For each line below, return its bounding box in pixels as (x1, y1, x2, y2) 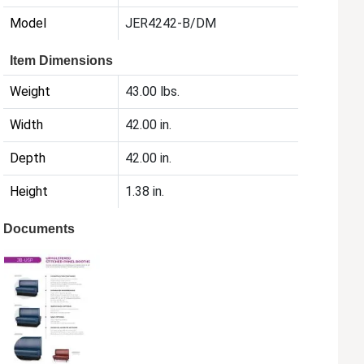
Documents (3, 222, 76, 236)
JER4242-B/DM (125, 15, 217, 32)
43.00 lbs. (125, 84, 180, 100)
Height (10, 184, 49, 200)
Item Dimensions (10, 54, 114, 68)
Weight (10, 84, 51, 100)
